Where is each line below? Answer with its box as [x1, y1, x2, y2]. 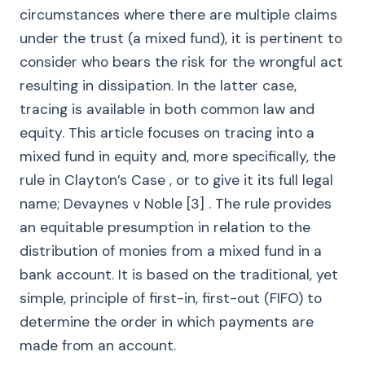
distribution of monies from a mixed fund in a [20, 242, 322, 260]
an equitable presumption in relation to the [20, 218, 310, 236]
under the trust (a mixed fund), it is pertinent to [20, 29, 342, 47]
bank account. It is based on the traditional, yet [20, 266, 338, 284]
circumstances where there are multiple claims [20, 6, 337, 24]
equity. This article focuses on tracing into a [20, 124, 314, 142]
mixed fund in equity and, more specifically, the [20, 147, 336, 165]
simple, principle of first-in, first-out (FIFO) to [20, 289, 322, 307]
